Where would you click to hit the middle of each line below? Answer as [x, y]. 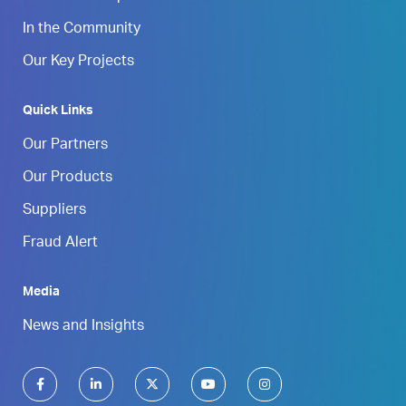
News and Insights [83, 327]
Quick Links [58, 111]
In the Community [82, 29]
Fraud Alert [60, 243]
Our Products [68, 178]
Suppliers [54, 211]
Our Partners [65, 145]
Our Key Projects [78, 62]
